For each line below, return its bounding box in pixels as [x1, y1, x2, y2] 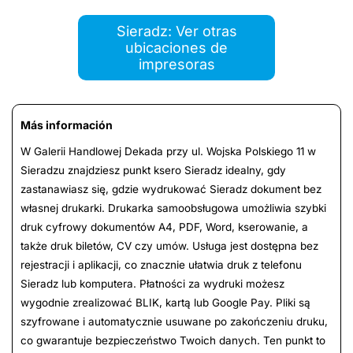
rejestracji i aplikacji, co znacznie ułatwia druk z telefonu [20, 258, 302, 271]
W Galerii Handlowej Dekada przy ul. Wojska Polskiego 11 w [20, 144, 316, 158]
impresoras [138, 55, 215, 72]
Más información [20, 117, 113, 132]
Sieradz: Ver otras [116, 22, 237, 39]
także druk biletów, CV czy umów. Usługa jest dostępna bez [20, 239, 318, 252]
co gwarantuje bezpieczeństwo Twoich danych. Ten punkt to [20, 333, 325, 347]
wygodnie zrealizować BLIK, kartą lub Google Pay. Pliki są [20, 295, 310, 309]
